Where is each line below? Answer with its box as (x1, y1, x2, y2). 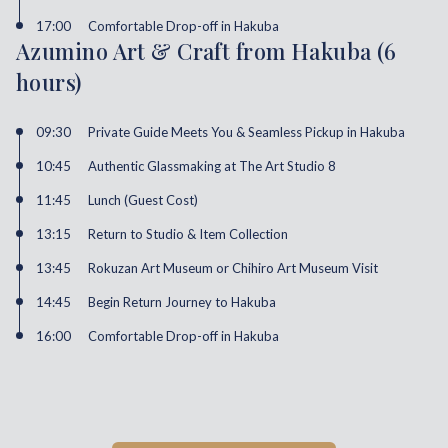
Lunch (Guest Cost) (88, 192, 198, 209)
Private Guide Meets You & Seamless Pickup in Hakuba (88, 124, 405, 141)
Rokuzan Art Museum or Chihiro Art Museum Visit (88, 260, 378, 277)
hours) (16, 67, 82, 98)
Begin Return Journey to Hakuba (88, 294, 276, 311)
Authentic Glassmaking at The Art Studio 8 (88, 158, 336, 175)
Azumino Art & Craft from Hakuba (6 (16, 36, 396, 67)
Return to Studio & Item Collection (88, 226, 288, 243)
